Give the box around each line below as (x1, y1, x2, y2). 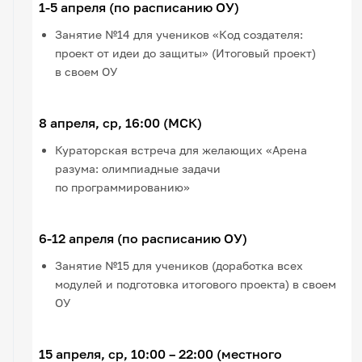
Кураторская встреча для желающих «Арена (55, 142, 308, 157)
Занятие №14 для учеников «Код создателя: (55, 27, 304, 41)
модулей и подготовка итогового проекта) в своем (55, 276, 337, 291)
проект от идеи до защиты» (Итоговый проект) (55, 45, 317, 60)
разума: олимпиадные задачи (55, 161, 221, 175)
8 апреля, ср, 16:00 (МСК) (39, 114, 203, 131)
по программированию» (55, 179, 191, 194)
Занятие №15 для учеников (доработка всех (55, 258, 304, 272)
